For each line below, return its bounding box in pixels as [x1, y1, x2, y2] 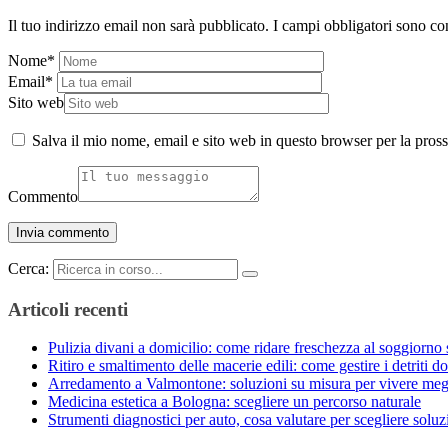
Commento [8, 188, 78, 205]
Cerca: [8, 260, 49, 277]
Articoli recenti [8, 298, 128, 320]
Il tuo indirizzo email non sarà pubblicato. [8, 17, 269, 34]
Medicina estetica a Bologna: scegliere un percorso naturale [48, 393, 421, 411]
